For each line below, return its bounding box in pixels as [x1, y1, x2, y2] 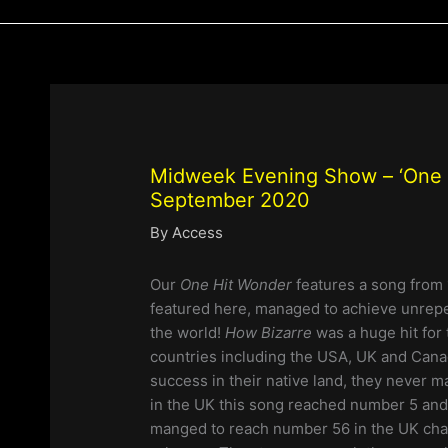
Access [172, 223, 224, 243]
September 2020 [150, 188, 311, 213]
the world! [150, 323, 226, 343]
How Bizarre [225, 323, 313, 343]
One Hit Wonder [180, 275, 293, 295]
